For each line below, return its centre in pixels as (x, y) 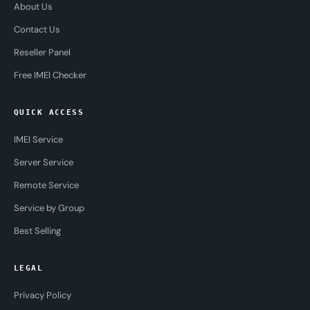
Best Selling (37, 231)
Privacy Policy (43, 295)
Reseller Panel (42, 53)
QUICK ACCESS (49, 113)
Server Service (44, 163)
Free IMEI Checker (50, 75)
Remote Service (46, 185)
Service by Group (49, 208)
